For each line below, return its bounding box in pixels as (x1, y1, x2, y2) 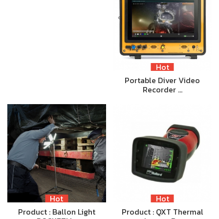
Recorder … (142, 83, 182, 95)
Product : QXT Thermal (121, 206, 203, 218)
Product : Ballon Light (18, 206, 95, 218)
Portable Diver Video (125, 74, 200, 86)
